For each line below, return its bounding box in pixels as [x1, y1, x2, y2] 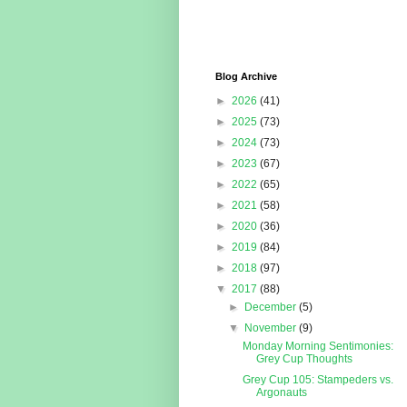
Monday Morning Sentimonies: [242, 340, 393, 353]
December [244, 301, 300, 314]
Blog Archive [215, 71, 277, 83]
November [244, 322, 300, 335]
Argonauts [255, 386, 307, 400]
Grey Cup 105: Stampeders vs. [242, 373, 393, 387]
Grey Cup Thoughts [255, 352, 352, 366]
